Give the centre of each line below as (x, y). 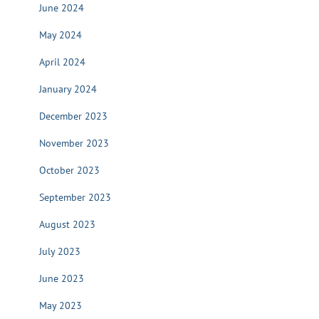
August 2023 (67, 224)
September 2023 (75, 197)
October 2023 (69, 170)
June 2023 (62, 278)
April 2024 (62, 62)
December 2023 (73, 116)
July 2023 (60, 251)
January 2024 (68, 89)
